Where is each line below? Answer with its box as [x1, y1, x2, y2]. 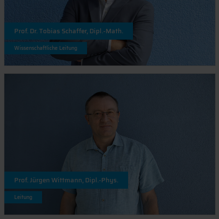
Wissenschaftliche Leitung [14, 44, 77, 53]
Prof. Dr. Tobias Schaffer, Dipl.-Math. [14, 26, 123, 37]
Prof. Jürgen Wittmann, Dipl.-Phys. [14, 175, 118, 186]
